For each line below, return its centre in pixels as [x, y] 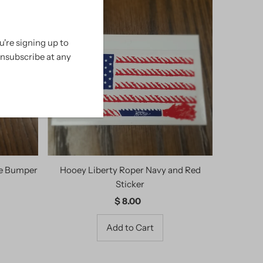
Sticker [130, 184]
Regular [146, 201]
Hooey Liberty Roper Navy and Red [130, 170]
